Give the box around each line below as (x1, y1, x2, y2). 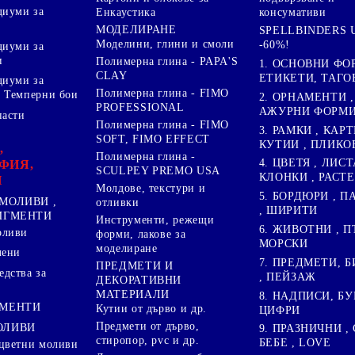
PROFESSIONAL (96, 101, 185, 114)
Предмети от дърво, (96, 320, 200, 333)
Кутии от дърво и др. (96, 303, 207, 315)
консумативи (258, 6, 326, 18)
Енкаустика (96, 6, 156, 19)
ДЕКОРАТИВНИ (96, 274, 182, 287)
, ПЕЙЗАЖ (258, 270, 316, 283)
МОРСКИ (258, 237, 308, 250)
